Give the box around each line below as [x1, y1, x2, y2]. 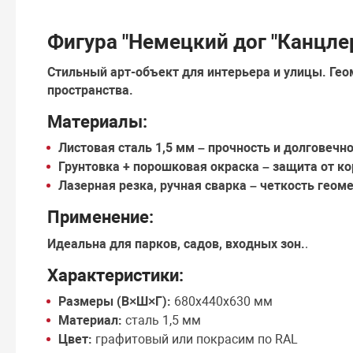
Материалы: [47, 112, 148, 132]
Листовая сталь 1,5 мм [58, 140, 195, 155]
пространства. [47, 83, 134, 98]
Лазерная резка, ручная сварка [58, 178, 247, 193]
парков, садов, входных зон [135, 236, 302, 251]
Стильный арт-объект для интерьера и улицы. [47, 65, 330, 80]
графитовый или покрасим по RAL [92, 331, 299, 347]
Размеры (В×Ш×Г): [58, 293, 172, 309]
